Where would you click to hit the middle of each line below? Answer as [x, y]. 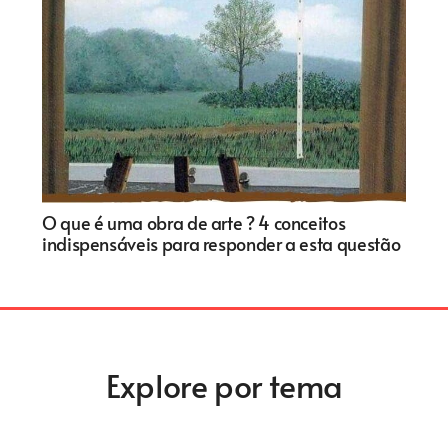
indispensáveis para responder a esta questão [221, 243]
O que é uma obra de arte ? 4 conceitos [194, 222]
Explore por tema [224, 384]
